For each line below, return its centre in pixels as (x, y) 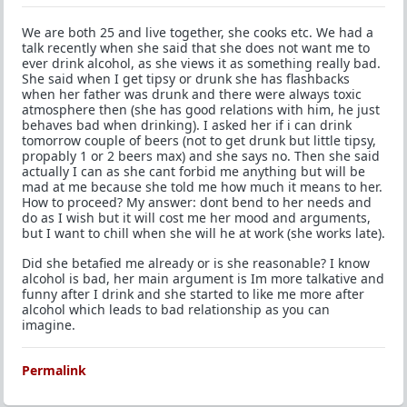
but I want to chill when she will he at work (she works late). (203, 233)
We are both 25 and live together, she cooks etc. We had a (198, 32)
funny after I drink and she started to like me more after (193, 294)
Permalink (54, 370)
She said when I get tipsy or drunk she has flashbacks (186, 79)
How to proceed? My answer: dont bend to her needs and (197, 202)
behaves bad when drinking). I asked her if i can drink (187, 125)
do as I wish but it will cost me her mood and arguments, (196, 218)
